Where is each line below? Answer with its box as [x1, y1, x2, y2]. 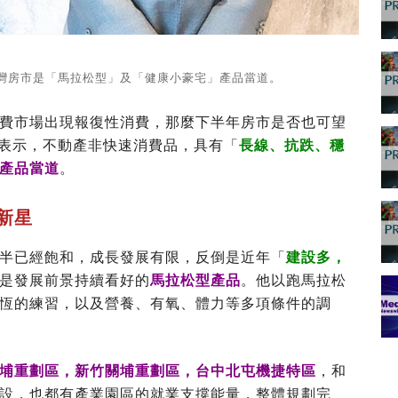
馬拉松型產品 [150, 271, 241, 289]
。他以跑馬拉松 [241, 271, 346, 289]
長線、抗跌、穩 [239, 136, 345, 154]
